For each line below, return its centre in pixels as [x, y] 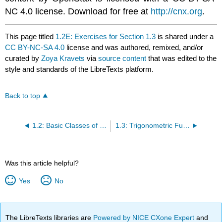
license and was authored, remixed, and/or [134, 47]
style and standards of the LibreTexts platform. [80, 69]
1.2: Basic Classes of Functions [103, 126]
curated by [23, 58]
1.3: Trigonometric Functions [186, 126]
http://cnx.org [177, 12]
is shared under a [185, 36]
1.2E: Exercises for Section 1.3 [106, 36]
